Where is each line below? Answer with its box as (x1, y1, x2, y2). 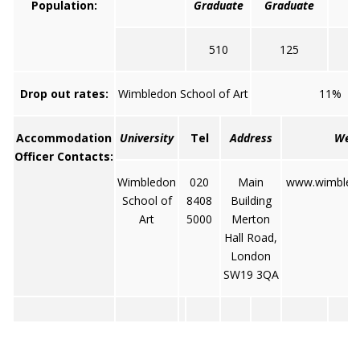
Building (230, 193, 272, 208)
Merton (231, 211, 270, 227)
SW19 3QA (223, 267, 279, 282)
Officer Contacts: (14, 149, 113, 164)
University (120, 130, 174, 145)
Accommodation (16, 130, 112, 145)
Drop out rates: (19, 86, 108, 101)
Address (229, 130, 272, 145)
